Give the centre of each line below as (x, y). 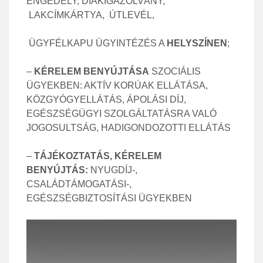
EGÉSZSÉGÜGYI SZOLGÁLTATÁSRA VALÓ (122, 114)
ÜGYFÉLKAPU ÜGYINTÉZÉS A (97, 43)
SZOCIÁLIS (175, 71)
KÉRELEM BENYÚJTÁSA (92, 71)
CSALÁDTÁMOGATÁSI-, (79, 184)
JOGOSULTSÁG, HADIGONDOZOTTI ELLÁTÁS (129, 128)
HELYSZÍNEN (197, 43)
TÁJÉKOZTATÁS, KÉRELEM (98, 156)
